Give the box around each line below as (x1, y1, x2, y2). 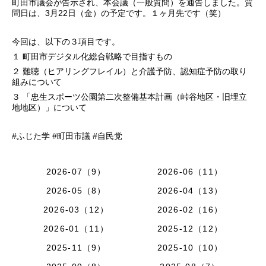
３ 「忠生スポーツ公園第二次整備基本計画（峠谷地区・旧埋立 (12, 92, 247, 102)
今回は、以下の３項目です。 (12, 37, 120, 47)
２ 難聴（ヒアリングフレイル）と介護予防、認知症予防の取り (12, 66, 247, 77)
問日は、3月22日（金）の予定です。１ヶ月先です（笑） (12, 8, 226, 18)
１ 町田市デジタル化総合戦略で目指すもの (12, 52, 172, 62)
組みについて (12, 77, 62, 87)
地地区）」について (12, 103, 87, 113)
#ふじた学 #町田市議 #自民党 (12, 131, 122, 141)
